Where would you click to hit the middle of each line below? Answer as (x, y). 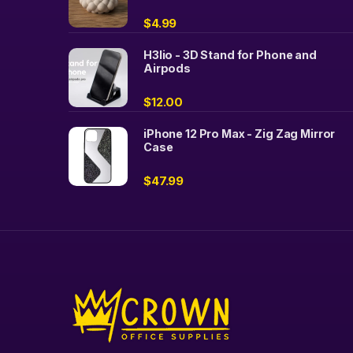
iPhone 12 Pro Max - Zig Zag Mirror (240, 133)
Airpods (167, 68)
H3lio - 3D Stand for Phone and (230, 54)
